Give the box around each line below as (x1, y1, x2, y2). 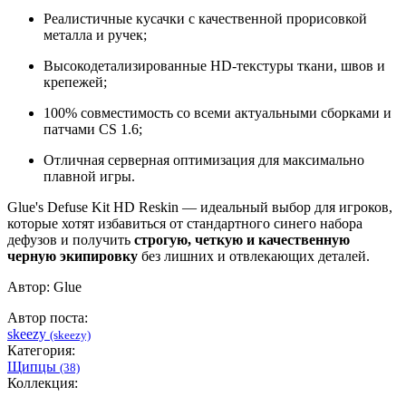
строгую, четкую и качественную (134, 232, 350, 248)
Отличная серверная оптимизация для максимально (43, 152, 364, 169)
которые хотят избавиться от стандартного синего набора (7, 216, 362, 232)
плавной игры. (43, 169, 135, 185)
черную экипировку (7, 248, 138, 265)
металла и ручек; (43, 27, 147, 43)
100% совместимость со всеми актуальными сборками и (43, 105, 391, 121)
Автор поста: (7, 310, 88, 326)
